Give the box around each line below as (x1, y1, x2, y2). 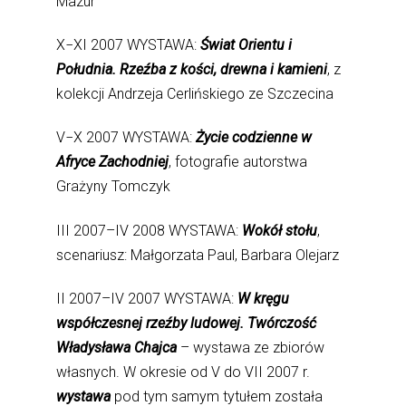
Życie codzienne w (196, 129, 313, 147)
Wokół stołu (242, 221, 318, 239)
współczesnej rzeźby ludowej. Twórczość (56, 314, 317, 332)
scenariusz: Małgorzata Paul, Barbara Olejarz (56, 246, 340, 264)
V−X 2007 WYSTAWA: (56, 129, 197, 147)
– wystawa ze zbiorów (177, 338, 325, 356)
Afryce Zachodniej (56, 153, 169, 171)
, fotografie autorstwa (169, 153, 308, 171)
